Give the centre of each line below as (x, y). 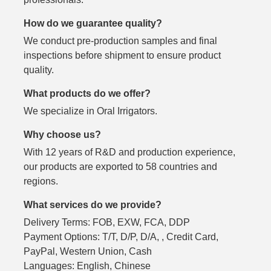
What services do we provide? (93, 204)
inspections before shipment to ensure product (122, 55)
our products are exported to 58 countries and (120, 166)
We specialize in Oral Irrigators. (90, 110)
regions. (41, 181)
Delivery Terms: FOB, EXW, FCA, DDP (107, 222)
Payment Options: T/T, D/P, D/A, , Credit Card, (121, 236)
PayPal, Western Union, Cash (88, 251)
